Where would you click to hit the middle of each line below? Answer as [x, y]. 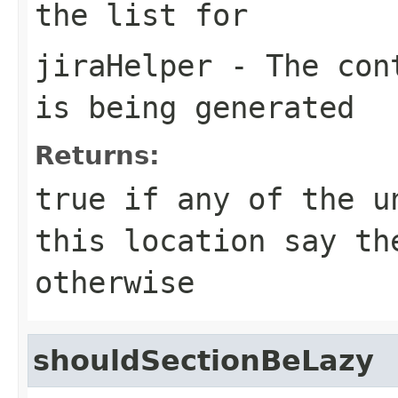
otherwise [115, 282]
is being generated [195, 107]
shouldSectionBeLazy [203, 360]
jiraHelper [123, 65]
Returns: [97, 155]
